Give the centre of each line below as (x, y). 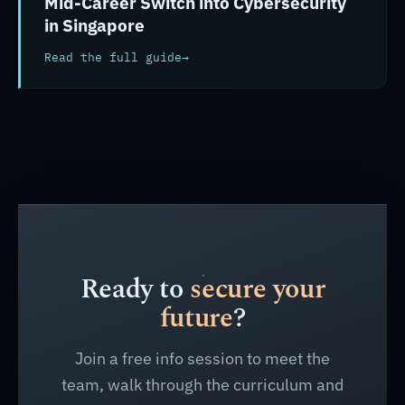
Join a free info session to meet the (202, 358)
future (196, 318)
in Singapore (94, 25)
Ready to (135, 289)
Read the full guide (113, 57)
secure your (258, 289)
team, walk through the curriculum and (202, 385)
